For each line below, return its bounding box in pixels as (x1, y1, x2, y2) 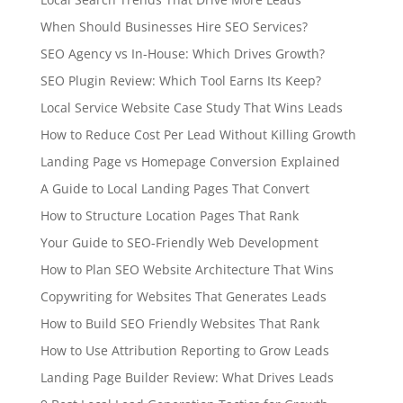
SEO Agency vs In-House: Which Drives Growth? (40, 45, 325, 63)
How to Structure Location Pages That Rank (40, 207, 299, 225)
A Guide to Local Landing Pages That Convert (40, 180, 309, 198)
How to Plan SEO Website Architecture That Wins (40, 261, 334, 279)
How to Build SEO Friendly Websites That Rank (40, 315, 319, 333)
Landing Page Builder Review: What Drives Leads (40, 369, 334, 387)
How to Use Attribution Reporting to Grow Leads (40, 342, 329, 360)
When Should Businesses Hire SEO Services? (40, 18, 308, 36)
